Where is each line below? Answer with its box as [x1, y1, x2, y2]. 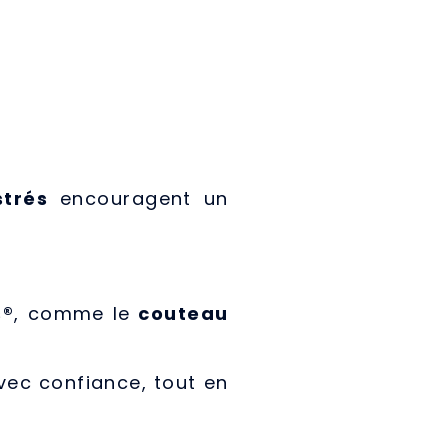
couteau [138, 301, 229, 327]
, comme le [14, 301, 139, 327]
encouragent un [48, 186, 229, 212]
